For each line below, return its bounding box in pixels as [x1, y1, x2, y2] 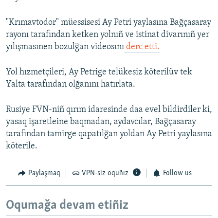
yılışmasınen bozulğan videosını [6, 42, 124, 52]
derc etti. [124, 42, 160, 52]
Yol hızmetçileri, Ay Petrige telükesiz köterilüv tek [6, 68, 192, 77]
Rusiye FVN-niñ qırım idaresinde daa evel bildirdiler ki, [6, 105, 212, 115]
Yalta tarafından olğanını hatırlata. [6, 80, 135, 90]
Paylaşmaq [28, 169, 60, 178]
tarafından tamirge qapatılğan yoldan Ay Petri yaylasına [6, 129, 212, 139]
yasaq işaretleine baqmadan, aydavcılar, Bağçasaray [6, 117, 196, 127]
